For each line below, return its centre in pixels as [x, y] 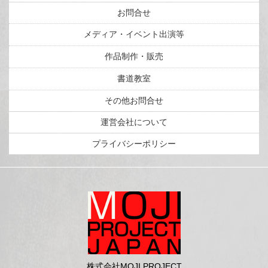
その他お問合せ [134, 101]
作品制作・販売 [134, 57]
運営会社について [134, 122]
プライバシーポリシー [134, 144]
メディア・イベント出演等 [134, 34]
